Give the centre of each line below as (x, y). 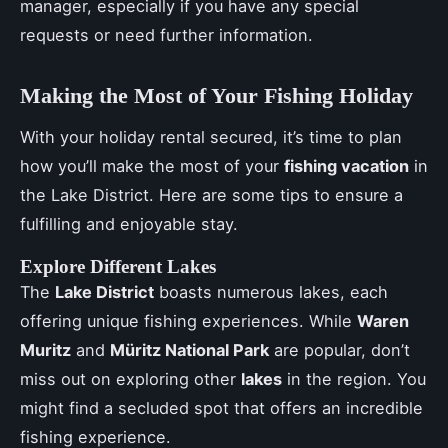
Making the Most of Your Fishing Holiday (216, 95)
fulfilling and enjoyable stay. (129, 223)
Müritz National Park (189, 349)
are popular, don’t (339, 349)
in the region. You (354, 378)
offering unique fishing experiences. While (188, 320)
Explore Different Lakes (118, 266)
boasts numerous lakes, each (271, 291)
